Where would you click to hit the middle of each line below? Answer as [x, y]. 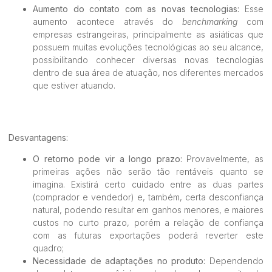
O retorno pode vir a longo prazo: [110, 158]
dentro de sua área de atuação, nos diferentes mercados [148, 73]
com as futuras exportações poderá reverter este [148, 235]
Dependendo [236, 260]
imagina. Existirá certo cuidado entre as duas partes [148, 184]
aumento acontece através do [108, 22]
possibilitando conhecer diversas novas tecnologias [148, 60]
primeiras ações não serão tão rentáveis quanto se [148, 171]
